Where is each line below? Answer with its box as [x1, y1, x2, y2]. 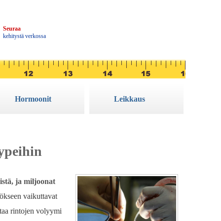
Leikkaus [114, 95, 145, 103]
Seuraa [3, 25, 21, 32]
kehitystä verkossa [3, 33, 46, 39]
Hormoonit [15, 95, 51, 103]
